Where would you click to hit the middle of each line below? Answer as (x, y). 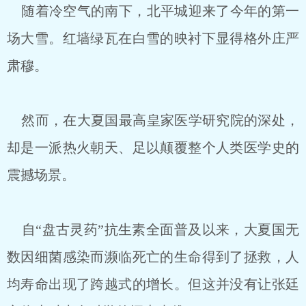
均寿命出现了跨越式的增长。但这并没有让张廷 (153, 284)
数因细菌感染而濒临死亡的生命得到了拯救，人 (153, 257)
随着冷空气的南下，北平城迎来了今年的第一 (153, 11)
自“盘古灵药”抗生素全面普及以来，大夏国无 (153, 229)
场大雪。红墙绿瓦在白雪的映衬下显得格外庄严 (153, 38)
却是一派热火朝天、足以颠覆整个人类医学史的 (153, 148)
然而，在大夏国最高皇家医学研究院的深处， (153, 120)
